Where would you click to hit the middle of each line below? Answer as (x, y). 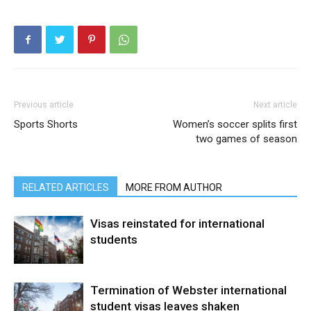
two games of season (246, 139)
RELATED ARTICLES (66, 187)
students (114, 239)
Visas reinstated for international (177, 224)
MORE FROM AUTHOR (174, 187)
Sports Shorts (46, 124)
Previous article (44, 105)
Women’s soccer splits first (235, 124)
